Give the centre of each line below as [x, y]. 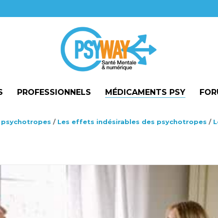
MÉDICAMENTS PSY [145, 92]
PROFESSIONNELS [54, 92]
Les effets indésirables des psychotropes [132, 122]
